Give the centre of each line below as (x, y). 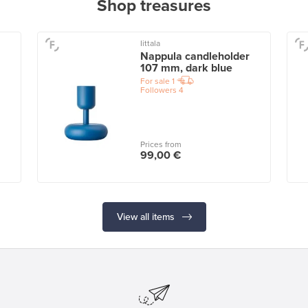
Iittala (150, 44)
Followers (158, 90)
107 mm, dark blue (186, 68)
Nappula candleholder (195, 57)
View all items (147, 217)
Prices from (161, 145)
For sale (155, 81)
